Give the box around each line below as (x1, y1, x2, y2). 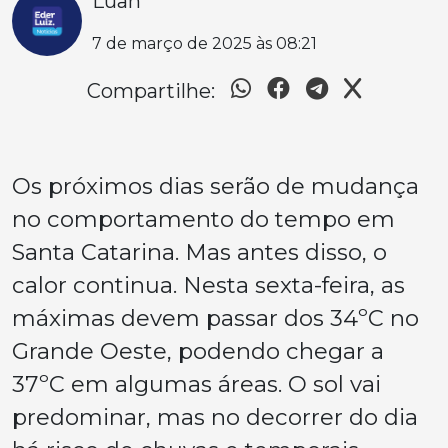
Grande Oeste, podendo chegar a (12, 336, 384, 365)
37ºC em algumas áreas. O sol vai (12, 369, 381, 398)
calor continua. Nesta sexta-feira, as (12, 270, 405, 299)
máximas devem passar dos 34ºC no (12, 303, 419, 332)
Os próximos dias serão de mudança (12, 171, 419, 200)
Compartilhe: (87, 78, 215, 103)
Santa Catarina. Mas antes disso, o (12, 237, 387, 266)
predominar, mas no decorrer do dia (12, 402, 418, 431)
